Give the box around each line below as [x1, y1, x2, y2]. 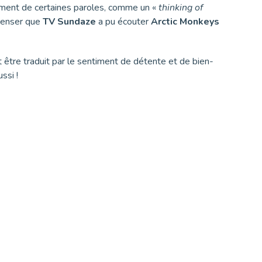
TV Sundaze [43, 15, 96, 28]
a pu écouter [96, 15, 151, 28]
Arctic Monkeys [151, 15, 219, 28]
